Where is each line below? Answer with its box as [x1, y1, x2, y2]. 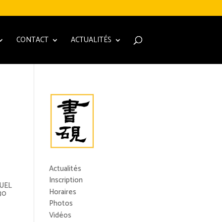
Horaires [49, 185, 76, 198]
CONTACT [16, 34, 49, 46]
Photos [49, 197, 73, 210]
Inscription [49, 174, 83, 187]
